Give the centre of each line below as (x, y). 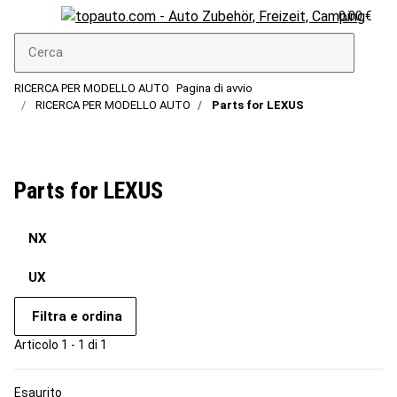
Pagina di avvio (214, 88)
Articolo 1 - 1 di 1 (61, 344)
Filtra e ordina (77, 316)
